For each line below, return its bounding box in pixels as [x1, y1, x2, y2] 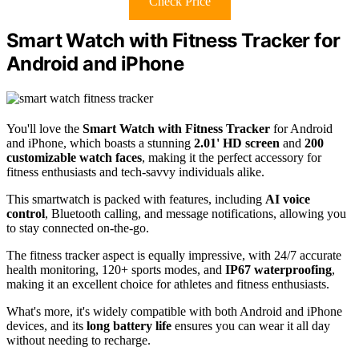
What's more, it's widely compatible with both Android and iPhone [6, 304, 342, 318]
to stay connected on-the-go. [6, 220, 149, 235]
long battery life [87, 318, 171, 333]
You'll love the [6, 121, 83, 135]
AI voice [265, 192, 310, 206]
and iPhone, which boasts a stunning [6, 135, 194, 150]
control [6, 206, 45, 220]
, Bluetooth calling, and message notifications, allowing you [45, 206, 346, 220]
